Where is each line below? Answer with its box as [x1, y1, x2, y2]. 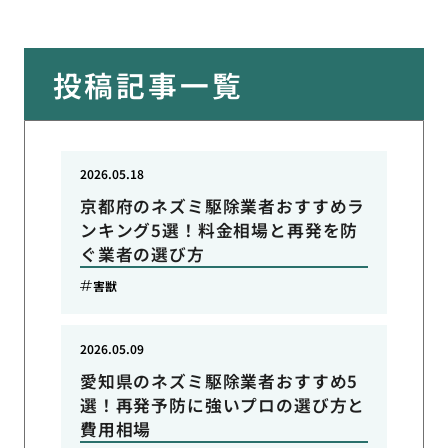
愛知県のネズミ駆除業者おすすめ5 [79, 368, 359, 393]
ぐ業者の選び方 [79, 241, 205, 266]
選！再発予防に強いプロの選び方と [79, 392, 366, 417]
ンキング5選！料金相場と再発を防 [79, 217, 359, 242]
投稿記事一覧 [52, 63, 244, 105]
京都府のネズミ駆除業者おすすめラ [79, 193, 366, 218]
